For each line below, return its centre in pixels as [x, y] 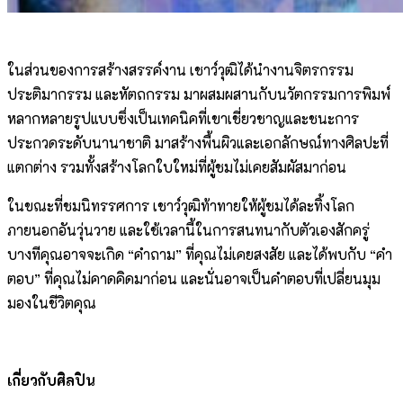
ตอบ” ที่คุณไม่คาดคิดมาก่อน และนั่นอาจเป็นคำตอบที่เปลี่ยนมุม [194, 279]
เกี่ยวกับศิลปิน [51, 381]
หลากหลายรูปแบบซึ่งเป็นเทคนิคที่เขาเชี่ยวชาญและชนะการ [183, 119]
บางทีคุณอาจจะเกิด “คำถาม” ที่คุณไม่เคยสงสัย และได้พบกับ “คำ [200, 255]
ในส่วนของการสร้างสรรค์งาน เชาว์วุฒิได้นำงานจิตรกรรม [180, 70]
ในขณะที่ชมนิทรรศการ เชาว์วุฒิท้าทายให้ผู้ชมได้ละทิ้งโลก [181, 206]
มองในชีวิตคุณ [52, 303]
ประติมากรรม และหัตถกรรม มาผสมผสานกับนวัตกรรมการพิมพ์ [199, 94]
